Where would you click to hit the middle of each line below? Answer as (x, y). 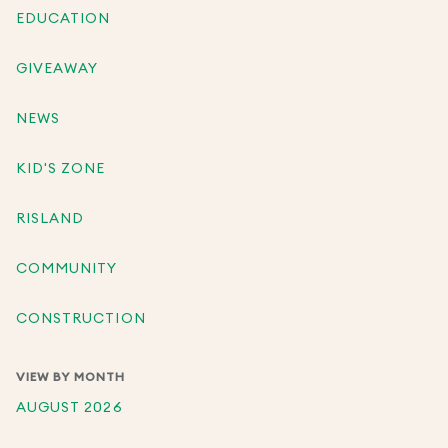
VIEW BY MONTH (70, 376)
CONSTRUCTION (81, 318)
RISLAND (50, 218)
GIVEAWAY (57, 68)
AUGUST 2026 (69, 407)
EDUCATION (63, 18)
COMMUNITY (67, 268)
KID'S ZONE (61, 168)
